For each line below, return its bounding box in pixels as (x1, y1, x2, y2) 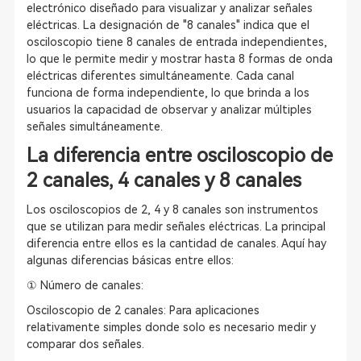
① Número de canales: (26, 279, 143, 292)
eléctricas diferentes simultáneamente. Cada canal (26, 69, 294, 82)
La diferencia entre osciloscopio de (26, 144, 333, 167)
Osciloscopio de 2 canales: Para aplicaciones (26, 304, 259, 317)
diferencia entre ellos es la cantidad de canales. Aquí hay (26, 237, 326, 250)
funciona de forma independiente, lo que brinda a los (26, 86, 309, 99)
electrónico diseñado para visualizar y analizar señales (26, 2, 313, 15)
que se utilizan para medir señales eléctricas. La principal (26, 220, 326, 233)
